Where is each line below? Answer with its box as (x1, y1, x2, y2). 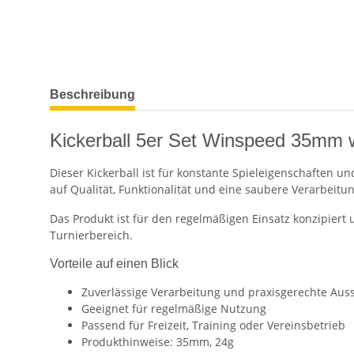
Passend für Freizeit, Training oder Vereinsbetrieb (81, 318, 345, 333)
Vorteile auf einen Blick (50, 257, 179, 271)
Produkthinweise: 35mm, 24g (81, 334, 234, 350)
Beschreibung (50, 88, 135, 102)
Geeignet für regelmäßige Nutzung (81, 301, 266, 317)
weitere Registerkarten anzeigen (49, 79, 220, 95)
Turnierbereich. (50, 228, 133, 243)
